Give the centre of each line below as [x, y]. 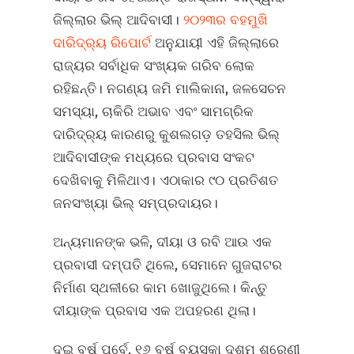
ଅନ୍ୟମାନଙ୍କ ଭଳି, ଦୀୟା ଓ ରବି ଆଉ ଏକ [163, 242]
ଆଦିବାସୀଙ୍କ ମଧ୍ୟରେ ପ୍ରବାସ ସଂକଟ [154, 158]
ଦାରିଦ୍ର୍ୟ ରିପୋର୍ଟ [104, 43]
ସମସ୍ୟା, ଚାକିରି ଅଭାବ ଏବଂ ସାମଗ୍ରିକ [154, 112]
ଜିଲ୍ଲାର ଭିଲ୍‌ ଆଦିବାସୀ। [119, 20]
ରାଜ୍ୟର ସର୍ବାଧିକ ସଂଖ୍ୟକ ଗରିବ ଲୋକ [154, 66]
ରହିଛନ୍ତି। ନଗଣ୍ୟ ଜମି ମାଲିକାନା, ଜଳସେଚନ [170, 89]
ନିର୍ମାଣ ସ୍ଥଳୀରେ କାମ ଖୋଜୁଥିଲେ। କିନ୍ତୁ [160, 288]
